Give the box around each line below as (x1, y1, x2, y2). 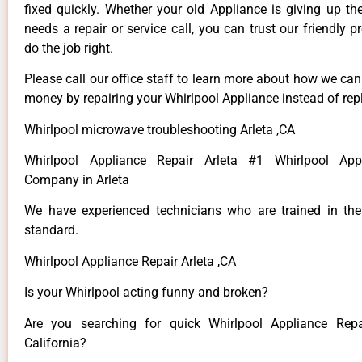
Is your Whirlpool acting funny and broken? (24, 284, 268, 301)
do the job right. (24, 40, 113, 56)
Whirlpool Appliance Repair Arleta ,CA (24, 253, 236, 269)
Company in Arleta (24, 172, 129, 188)
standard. (24, 222, 78, 238)
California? (24, 335, 86, 351)
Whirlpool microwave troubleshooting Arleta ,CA (24, 121, 295, 137)
